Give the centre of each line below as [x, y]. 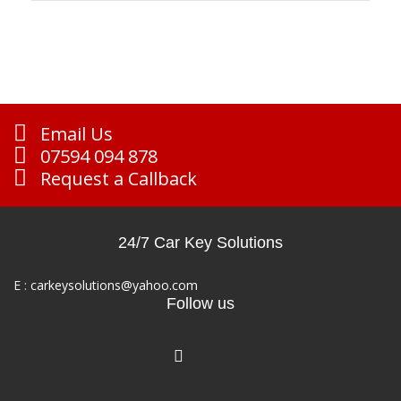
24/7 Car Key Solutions [200, 243]
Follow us [200, 303]
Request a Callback [116, 179]
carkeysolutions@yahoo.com [114, 285]
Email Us [74, 134]
